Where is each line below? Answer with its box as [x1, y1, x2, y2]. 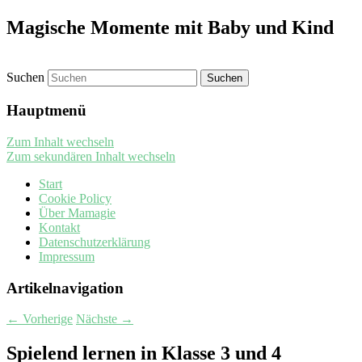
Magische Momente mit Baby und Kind [6, 17, 334, 39]
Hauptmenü [6, 102, 86, 120]
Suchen [6, 70, 44, 85]
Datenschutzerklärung [39, 234, 150, 249]
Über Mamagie [39, 205, 116, 220]
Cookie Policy [39, 191, 112, 205]
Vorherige [19, 312, 73, 326]
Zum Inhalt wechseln [6, 134, 114, 149]
